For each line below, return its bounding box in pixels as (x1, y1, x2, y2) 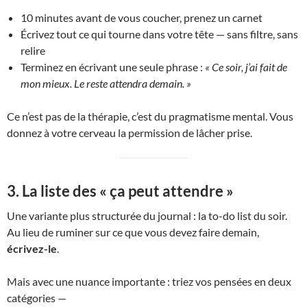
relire (21, 44, 45, 57)
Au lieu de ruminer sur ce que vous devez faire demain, (7, 225, 259, 238)
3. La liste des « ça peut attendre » (7, 182, 234, 200)
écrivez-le (7, 242, 57, 255)
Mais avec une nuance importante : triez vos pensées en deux (7, 275, 291, 288)
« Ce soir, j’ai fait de (205, 60, 287, 73)
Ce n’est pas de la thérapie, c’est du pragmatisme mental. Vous (7, 110, 293, 123)
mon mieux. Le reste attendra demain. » (21, 77, 191, 90)
